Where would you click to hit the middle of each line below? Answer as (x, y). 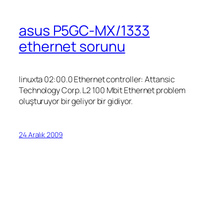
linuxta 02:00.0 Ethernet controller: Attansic (97, 80)
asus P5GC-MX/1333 (84, 30)
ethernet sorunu (72, 46)
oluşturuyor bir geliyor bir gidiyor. (76, 101)
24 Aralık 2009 (41, 134)
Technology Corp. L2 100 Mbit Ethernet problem (102, 90)
